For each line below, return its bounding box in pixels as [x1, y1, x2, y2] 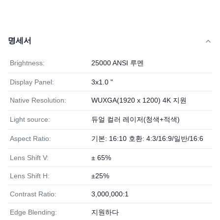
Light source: [10, 115, 50, 123]
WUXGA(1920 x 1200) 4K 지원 [91, 96, 187, 104]
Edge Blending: [10, 208, 57, 216]
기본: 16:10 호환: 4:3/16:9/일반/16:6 [91, 135, 203, 142]
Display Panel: [10, 78, 54, 86]
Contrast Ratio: [10, 190, 56, 198]
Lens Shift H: [10, 172, 50, 180]
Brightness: [10, 59, 45, 67]
